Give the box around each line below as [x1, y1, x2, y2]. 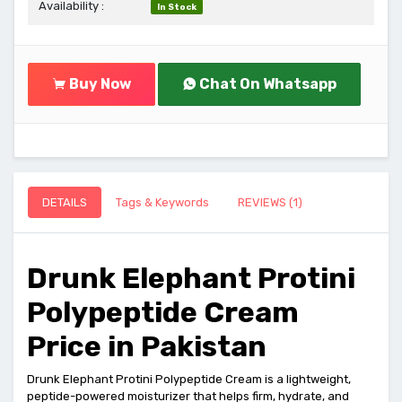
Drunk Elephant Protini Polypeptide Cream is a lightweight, [27, 372, 351, 386]
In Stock [157, 2, 197, 12]
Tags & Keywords [116, 196, 209, 209]
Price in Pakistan [27, 329, 267, 363]
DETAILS [42, 196, 87, 209]
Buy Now [66, 75, 131, 92]
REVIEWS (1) [238, 196, 302, 209]
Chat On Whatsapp [197, 75, 336, 92]
